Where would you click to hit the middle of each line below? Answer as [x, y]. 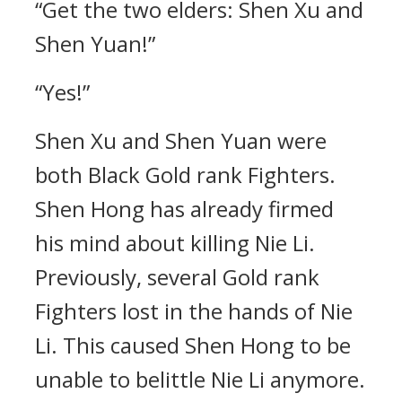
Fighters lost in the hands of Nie [194, 311]
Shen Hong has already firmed [184, 209]
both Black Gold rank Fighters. [185, 175]
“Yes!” [62, 92]
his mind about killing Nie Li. [175, 243]
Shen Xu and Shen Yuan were [181, 140]
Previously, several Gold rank [177, 277]
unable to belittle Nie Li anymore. [200, 379]
